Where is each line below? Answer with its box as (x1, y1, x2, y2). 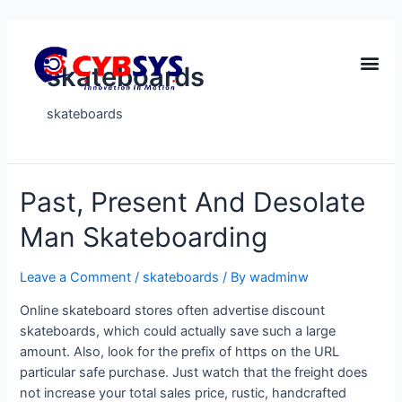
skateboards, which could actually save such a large (20, 322, 336, 339)
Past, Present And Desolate (20, 186, 366, 219)
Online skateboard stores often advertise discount (20, 301, 326, 319)
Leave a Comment (20, 269, 132, 286)
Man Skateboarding (20, 221, 268, 254)
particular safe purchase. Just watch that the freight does (20, 363, 369, 380)
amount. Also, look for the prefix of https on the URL (20, 343, 340, 360)
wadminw (249, 269, 310, 286)
